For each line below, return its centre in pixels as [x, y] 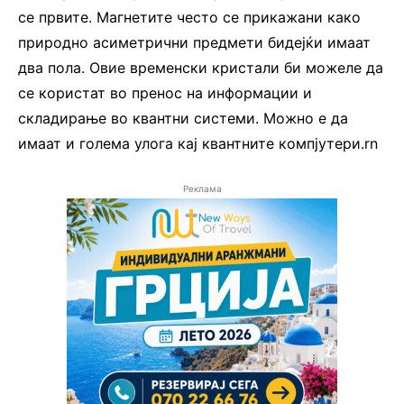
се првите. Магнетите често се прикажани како [189, 17]
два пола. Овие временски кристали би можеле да [201, 67]
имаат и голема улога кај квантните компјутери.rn [198, 143]
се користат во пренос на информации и [165, 92]
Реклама [202, 188]
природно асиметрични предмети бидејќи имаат [194, 42]
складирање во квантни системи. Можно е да [183, 118]
